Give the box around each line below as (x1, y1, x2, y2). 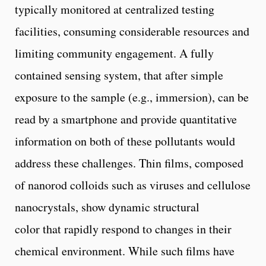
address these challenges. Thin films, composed (15, 154, 243, 171)
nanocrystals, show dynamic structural (15, 198, 199, 215)
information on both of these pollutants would (15, 132, 235, 149)
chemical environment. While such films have (15, 242, 235, 259)
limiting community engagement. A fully (15, 45, 214, 61)
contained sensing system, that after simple (15, 66, 223, 83)
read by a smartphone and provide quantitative (15, 110, 237, 127)
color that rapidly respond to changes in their (15, 220, 232, 237)
